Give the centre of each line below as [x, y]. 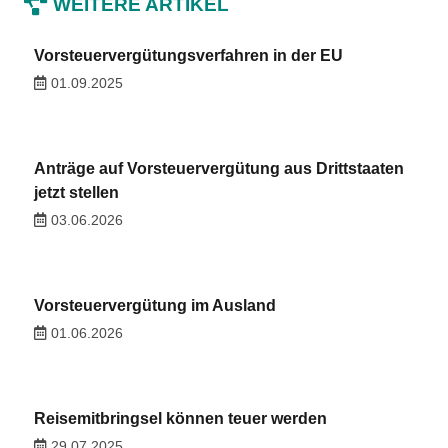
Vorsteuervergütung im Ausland [154, 306]
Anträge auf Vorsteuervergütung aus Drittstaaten [218, 168]
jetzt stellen [76, 192]
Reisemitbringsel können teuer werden [180, 419]
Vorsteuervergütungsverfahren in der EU [188, 55]
